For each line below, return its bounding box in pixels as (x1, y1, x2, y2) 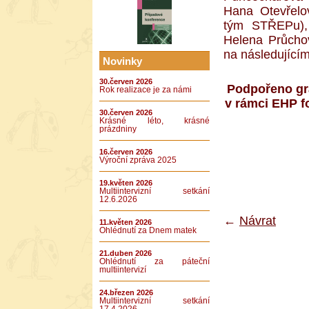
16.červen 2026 (99, 148, 152, 156)
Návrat (239, 213, 276, 228)
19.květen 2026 (99, 179, 152, 187)
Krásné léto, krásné (99, 117, 210, 125)
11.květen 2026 (99, 218, 152, 226)
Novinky (103, 55, 142, 67)
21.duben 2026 (99, 249, 152, 257)
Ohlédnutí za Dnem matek (99, 226, 197, 235)
